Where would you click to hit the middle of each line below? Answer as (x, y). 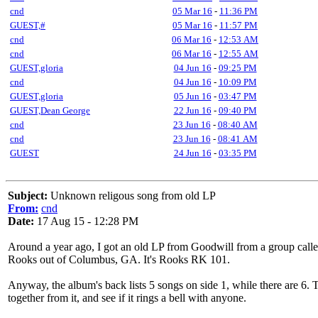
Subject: (28, 196)
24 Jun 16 (192, 153)
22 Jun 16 (192, 110)
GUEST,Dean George (50, 110)
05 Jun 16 (192, 96)
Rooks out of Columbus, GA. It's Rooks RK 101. (119, 259)
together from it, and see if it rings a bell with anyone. (127, 298)
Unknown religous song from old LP (132, 196)
